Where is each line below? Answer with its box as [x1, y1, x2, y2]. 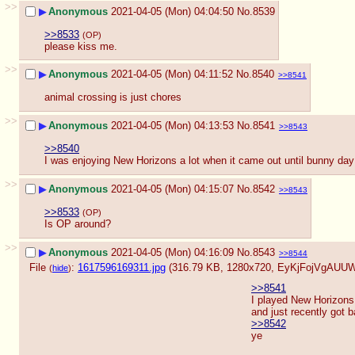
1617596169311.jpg [78, 261, 166, 273]
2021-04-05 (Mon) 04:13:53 [111, 120, 234, 132]
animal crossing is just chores [44, 91, 181, 104]
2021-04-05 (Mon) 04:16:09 [111, 246, 234, 259]
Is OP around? [44, 218, 111, 231]
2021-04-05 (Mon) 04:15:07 [111, 183, 234, 196]
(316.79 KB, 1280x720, [169, 261, 277, 273]
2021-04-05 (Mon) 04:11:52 [111, 68, 233, 81]
